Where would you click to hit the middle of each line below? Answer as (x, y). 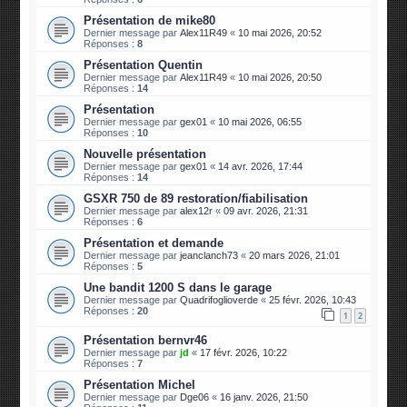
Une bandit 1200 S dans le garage (178, 287)
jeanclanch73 (209, 255)
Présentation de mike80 (150, 20)
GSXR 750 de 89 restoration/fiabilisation (196, 198)
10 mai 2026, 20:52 (280, 32)
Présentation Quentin (144, 65)
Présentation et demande (154, 243)
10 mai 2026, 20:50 (280, 77)
